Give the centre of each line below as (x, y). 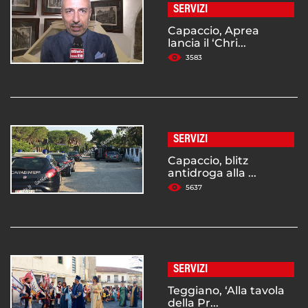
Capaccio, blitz (208, 161)
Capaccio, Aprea (213, 31)
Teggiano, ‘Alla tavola (226, 291)
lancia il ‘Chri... (207, 43)
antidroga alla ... (212, 173)
